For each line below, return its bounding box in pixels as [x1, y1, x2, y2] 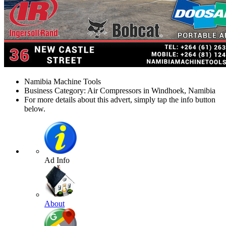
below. [24, 104, 45, 114]
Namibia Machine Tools [24, 77, 101, 86]
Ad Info [44, 156, 70, 165]
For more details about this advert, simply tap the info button [24, 95, 215, 104]
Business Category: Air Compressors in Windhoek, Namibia [24, 86, 215, 95]
